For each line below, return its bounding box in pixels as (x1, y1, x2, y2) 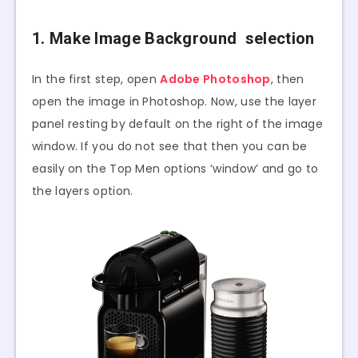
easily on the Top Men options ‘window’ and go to (32, 161, 319, 177)
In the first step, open (32, 71, 161, 88)
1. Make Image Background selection (32, 28, 315, 48)
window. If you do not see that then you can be (32, 138, 308, 155)
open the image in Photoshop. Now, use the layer (32, 93, 317, 110)
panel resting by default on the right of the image (32, 116, 323, 133)
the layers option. (32, 183, 133, 200)
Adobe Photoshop (160, 71, 271, 88)
